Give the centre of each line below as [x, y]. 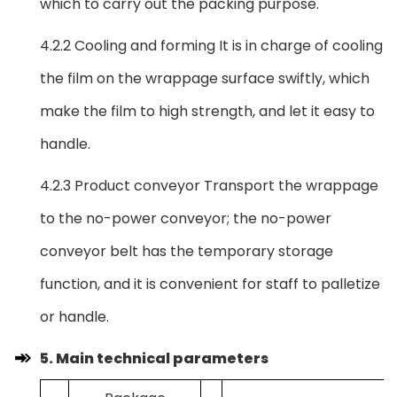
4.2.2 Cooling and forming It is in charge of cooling [211, 45]
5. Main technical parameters [154, 358]
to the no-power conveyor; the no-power [186, 218]
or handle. [74, 316]
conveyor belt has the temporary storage [187, 251]
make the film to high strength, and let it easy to [207, 111]
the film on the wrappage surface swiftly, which [205, 78]
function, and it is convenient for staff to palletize [210, 284]
